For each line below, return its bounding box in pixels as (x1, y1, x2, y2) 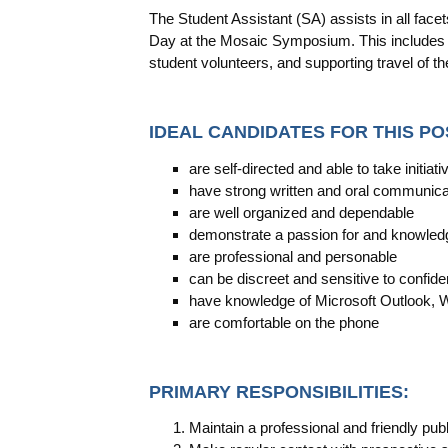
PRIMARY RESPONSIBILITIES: (149, 381, 410, 402)
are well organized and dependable (189, 203, 415, 221)
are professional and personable (189, 247, 398, 265)
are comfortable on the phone (189, 313, 380, 331)
